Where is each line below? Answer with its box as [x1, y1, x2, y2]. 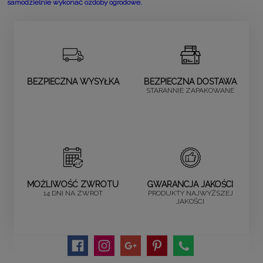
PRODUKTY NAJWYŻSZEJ [147, 188, 233, 197]
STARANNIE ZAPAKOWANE [146, 86, 234, 95]
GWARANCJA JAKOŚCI [147, 179, 233, 189]
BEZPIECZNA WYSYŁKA [26, 76, 119, 86]
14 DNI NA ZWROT [43, 188, 103, 197]
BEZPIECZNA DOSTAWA [144, 76, 237, 86]
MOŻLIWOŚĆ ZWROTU [27, 179, 119, 189]
